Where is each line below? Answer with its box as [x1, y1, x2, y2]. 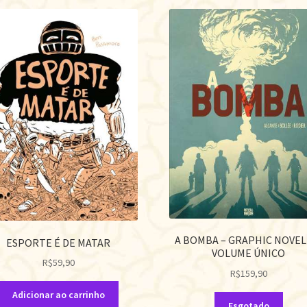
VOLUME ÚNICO [212, 246, 286, 260]
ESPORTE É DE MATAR [6, 235, 111, 249]
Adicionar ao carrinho [12, 288, 105, 301]
